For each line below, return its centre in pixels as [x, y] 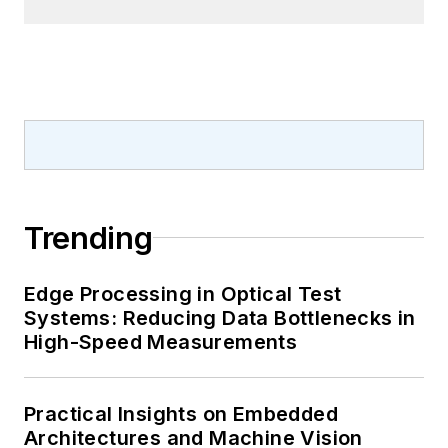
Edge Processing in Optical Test [183, 293]
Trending [88, 237]
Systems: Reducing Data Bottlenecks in [220, 317]
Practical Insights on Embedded [181, 413]
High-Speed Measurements [161, 341]
